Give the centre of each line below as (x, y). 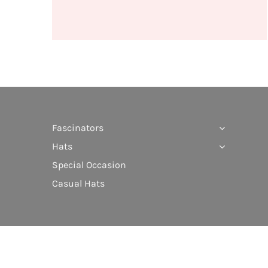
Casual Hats (78, 184)
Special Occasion (89, 165)
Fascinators (77, 128)
